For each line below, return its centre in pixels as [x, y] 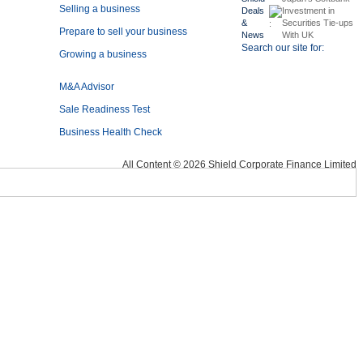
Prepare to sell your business [123, 32]
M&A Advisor [88, 87]
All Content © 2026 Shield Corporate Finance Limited [239, 164]
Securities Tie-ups [318, 23]
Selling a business [100, 9]
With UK [298, 35]
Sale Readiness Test [105, 109]
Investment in [308, 11]
